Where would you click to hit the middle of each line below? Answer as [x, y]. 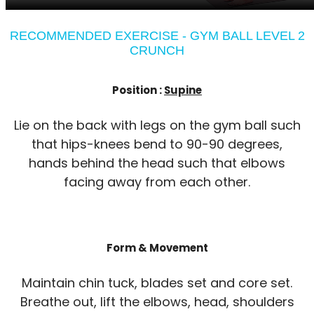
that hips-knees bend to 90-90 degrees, [157, 144]
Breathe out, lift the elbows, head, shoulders [157, 302]
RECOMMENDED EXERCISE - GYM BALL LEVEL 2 [157, 36]
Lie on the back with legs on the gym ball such [157, 125]
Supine [183, 90]
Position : [138, 90]
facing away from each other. [157, 182]
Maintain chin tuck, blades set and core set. [157, 283]
